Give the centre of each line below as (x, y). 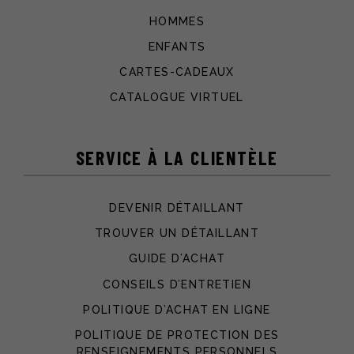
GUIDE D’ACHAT (177, 259)
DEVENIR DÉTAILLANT (177, 207)
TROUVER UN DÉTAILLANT (177, 233)
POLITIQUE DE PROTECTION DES (177, 335)
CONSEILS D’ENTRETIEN (177, 284)
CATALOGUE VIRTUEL (177, 98)
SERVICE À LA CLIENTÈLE (177, 157)
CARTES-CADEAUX (177, 72)
